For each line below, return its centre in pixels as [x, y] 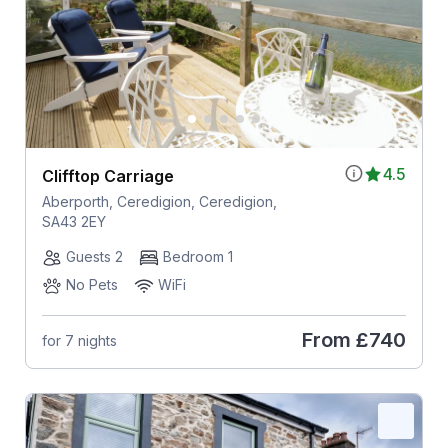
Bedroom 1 [197, 257]
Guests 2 [94, 257]
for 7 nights [79, 340]
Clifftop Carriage [107, 176]
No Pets [91, 285]
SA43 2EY [73, 222]
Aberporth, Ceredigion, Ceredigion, [159, 202]
